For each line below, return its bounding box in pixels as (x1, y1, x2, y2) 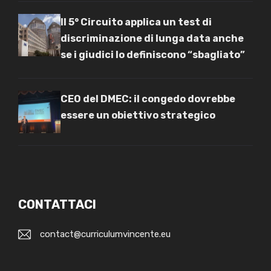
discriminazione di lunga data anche (60, 32, 244, 44)
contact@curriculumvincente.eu (40, 228, 171, 240)
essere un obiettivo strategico (60, 109, 215, 121)
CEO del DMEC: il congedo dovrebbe (60, 93, 235, 105)
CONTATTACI (18, 197, 96, 212)
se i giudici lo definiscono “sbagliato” (60, 48, 245, 60)
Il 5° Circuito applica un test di (60, 16, 212, 28)
